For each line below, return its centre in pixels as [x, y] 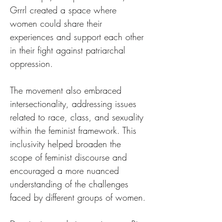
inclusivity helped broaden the [67, 144]
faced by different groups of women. [78, 197]
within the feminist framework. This [75, 130]
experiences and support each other [78, 37]
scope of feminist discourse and [70, 157]
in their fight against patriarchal [69, 50]
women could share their [57, 23]
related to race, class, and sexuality [78, 117]
